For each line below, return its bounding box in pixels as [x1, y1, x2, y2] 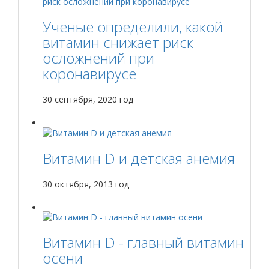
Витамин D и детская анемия [43, 148, 235, 168]
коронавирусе [43, 63, 136, 83]
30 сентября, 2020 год [43, 93, 133, 105]
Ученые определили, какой [43, 16, 223, 37]
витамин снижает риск [43, 32, 193, 52]
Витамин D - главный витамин [43, 232, 244, 253]
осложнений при [43, 47, 154, 68]
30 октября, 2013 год [43, 178, 129, 190]
